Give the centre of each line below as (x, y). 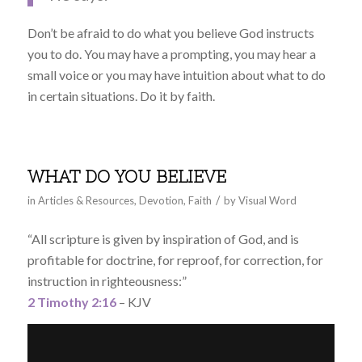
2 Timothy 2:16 (72, 302)
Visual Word (267, 201)
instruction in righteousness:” (107, 281)
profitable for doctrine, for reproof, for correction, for (175, 260)
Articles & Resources (86, 201)
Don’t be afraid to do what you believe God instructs (170, 32)
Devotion (161, 201)
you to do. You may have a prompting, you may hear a (171, 53)
